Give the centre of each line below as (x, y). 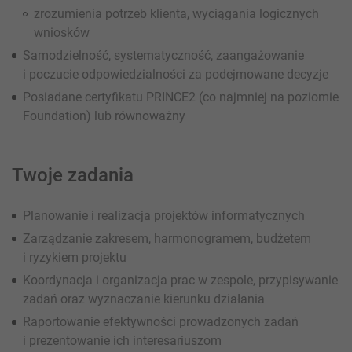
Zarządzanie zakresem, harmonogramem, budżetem (167, 238)
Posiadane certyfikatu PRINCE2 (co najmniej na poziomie (181, 97)
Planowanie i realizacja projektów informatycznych (164, 215)
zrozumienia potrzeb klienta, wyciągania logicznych (176, 13)
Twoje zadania (73, 175)
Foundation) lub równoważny (104, 115)
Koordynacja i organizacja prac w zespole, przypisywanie (180, 280)
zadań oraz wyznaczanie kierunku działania (144, 299)
